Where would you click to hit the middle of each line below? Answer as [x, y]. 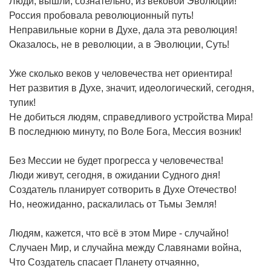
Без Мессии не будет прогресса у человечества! [116, 160]
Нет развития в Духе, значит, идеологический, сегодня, [132, 88]
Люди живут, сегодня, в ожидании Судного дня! [115, 175]
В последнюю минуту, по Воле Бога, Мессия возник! [125, 131]
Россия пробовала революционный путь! [101, 15]
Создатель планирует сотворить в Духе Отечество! [123, 189]
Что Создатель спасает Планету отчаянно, [104, 262]
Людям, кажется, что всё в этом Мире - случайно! [119, 233]
